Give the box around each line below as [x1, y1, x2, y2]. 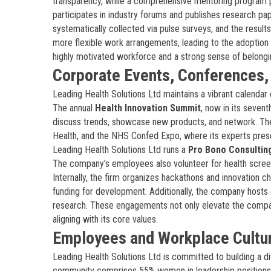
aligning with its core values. [53, 214, 158, 225]
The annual [53, 102, 95, 114]
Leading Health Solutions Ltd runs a [53, 144, 188, 155]
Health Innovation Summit [95, 102, 201, 114]
